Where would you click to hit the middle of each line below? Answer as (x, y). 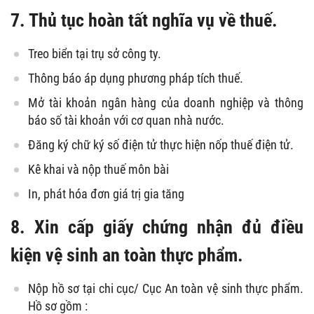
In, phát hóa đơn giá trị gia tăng (106, 193)
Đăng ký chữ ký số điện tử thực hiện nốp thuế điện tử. (161, 144)
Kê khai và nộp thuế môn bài (98, 169)
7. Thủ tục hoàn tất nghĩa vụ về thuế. (144, 20)
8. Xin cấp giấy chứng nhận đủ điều (157, 227)
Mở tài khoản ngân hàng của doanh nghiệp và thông (166, 102)
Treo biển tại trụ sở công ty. (95, 53)
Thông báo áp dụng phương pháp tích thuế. (136, 78)
